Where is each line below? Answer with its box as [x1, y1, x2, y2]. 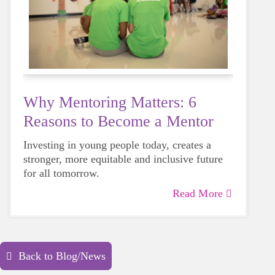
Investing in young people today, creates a [23, 138, 211, 151]
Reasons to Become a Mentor [23, 112, 214, 130]
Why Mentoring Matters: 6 [23, 93, 196, 111]
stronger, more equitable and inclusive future [23, 152, 223, 165]
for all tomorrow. [23, 166, 99, 179]
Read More [172, 187, 223, 199]
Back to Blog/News [18, 249, 106, 262]
